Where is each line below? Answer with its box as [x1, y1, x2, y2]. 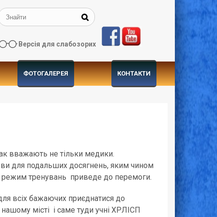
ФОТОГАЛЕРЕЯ [23, 70, 68, 77]
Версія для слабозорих [18, 40, 96, 48]
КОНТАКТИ [117, 70, 151, 77]
